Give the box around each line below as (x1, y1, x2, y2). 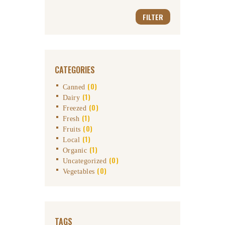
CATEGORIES (55, 64, 95, 76)
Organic (62, 147, 87, 155)
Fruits (62, 126, 81, 134)
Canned (62, 83, 85, 91)
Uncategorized (62, 157, 107, 165)
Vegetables (62, 168, 95, 176)
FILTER (143, 12, 163, 23)
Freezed (62, 104, 87, 113)
